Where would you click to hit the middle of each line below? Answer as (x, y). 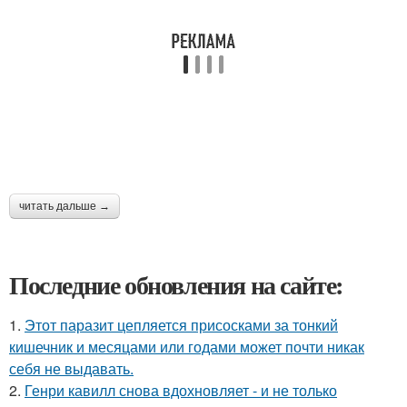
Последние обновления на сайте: (176, 285)
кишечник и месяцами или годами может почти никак (187, 347)
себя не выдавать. (71, 368)
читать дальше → (65, 206)
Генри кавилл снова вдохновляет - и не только (181, 390)
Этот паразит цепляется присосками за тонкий (181, 325)
